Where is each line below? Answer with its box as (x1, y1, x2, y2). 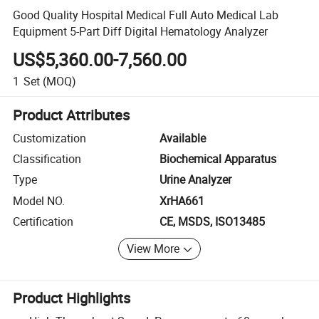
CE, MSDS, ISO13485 (159, 214, 265, 230)
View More (127, 241, 180, 257)
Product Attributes (13, 105, 130, 125)
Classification (13, 151, 82, 167)
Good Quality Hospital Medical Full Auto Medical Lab (13, 6, 279, 23)
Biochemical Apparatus (159, 151, 276, 167)
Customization (13, 130, 87, 146)
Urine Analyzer (159, 172, 231, 188)
